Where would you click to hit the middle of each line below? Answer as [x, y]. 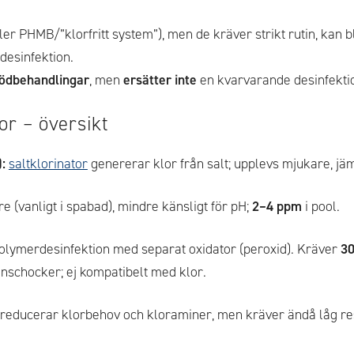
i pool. [320, 206]
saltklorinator [48, 164]
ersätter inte [160, 80]
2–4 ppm [277, 206]
